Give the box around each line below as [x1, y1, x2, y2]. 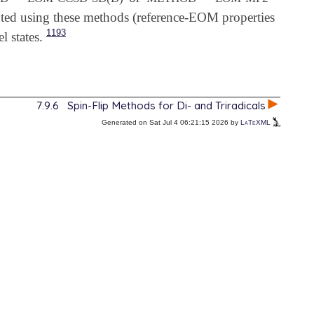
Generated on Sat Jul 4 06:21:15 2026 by [102, 118, 240, 127]
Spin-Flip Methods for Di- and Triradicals [67, 99, 266, 113]
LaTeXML [240, 118, 273, 127]
